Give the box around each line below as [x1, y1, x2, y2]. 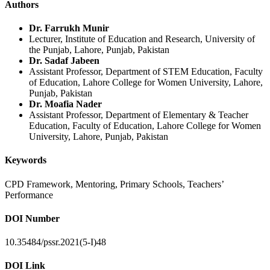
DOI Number [5, 213, 60, 224]
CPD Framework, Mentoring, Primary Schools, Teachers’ [5, 178, 224, 189]
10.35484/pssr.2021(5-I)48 [5, 237, 106, 248]
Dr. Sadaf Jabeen [29, 55, 99, 66]
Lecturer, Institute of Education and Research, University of [29, 34, 255, 45]
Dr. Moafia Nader [29, 99, 102, 110]
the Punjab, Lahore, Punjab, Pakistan [29, 45, 169, 55]
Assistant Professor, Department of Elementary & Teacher [29, 110, 248, 121]
